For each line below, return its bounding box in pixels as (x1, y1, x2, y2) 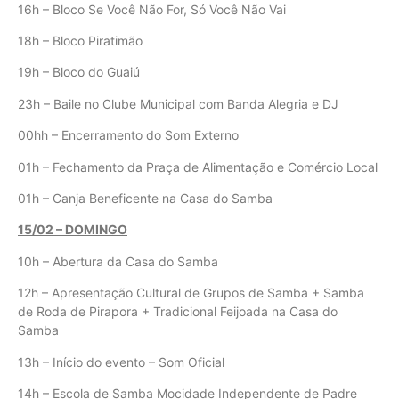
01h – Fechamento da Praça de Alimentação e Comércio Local (18, 159, 378, 175)
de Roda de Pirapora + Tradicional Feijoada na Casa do (18, 304, 338, 320)
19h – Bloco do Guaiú (18, 64, 140, 80)
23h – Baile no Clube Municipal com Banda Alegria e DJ (18, 95, 338, 111)
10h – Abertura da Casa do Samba (18, 253, 218, 269)
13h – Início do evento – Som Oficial (18, 354, 224, 370)
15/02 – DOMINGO (18, 222, 127, 238)
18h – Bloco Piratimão (18, 32, 142, 48)
